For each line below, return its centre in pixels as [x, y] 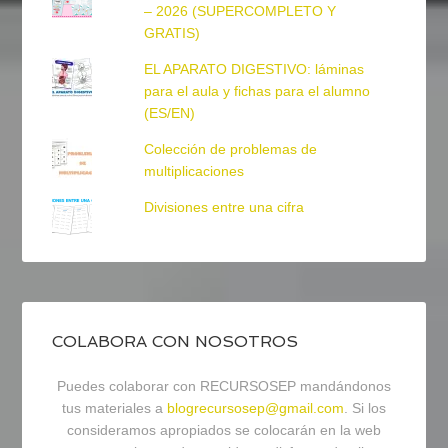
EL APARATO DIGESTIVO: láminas [253, 69]
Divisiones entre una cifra [223, 207]
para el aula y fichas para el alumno [256, 91]
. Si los [365, 408]
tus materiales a [114, 408]
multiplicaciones [193, 171]
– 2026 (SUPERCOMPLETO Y [239, 11]
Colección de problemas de [230, 149]
